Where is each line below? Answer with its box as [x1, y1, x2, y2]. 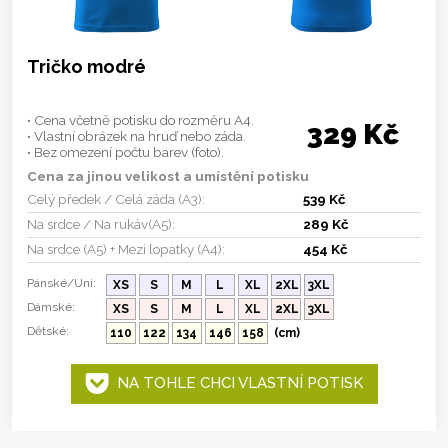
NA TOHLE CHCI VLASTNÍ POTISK [108, 374, 363, 392]
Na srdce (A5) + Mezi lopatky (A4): [27, 240, 225, 257]
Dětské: [27, 323, 69, 338]
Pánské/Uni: [27, 275, 96, 290]
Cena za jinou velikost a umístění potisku [27, 167, 309, 184]
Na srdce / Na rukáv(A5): [27, 215, 175, 232]
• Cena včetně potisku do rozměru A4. [27, 111, 254, 128]
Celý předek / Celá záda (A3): [27, 190, 205, 207]
